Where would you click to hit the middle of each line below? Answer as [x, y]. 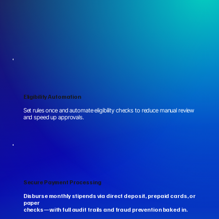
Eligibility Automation [52, 96]
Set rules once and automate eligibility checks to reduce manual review [109, 110]
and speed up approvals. [54, 117]
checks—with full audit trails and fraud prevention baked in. [105, 209]
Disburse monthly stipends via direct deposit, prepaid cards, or [109, 196]
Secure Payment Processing [62, 182]
